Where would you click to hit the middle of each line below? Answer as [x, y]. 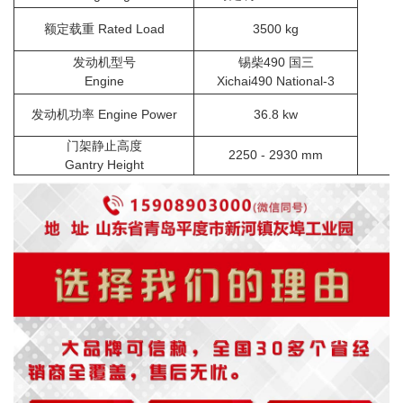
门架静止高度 [104, 146]
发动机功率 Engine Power [104, 115]
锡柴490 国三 [276, 63]
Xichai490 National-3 [276, 81]
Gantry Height [104, 165]
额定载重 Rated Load [104, 29]
